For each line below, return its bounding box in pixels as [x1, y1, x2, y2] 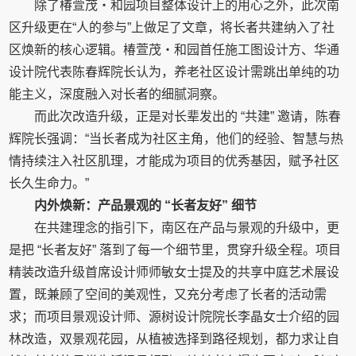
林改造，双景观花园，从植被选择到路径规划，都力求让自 [9, 332, 340, 346]
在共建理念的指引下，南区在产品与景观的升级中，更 [34, 221, 340, 234]
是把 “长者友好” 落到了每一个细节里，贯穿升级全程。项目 [9, 243, 342, 257]
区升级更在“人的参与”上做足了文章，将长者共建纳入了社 [9, 21, 335, 34]
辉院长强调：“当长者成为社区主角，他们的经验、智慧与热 [9, 132, 344, 145]
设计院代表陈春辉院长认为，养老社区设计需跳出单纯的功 [9, 65, 340, 79]
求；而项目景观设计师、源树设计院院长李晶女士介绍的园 [9, 310, 340, 323]
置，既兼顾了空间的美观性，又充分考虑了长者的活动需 [9, 288, 327, 301]
